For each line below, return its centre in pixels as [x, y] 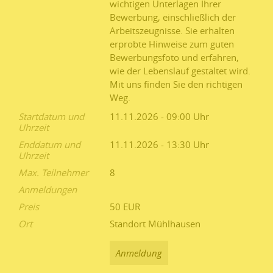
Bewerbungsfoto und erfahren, [174, 57]
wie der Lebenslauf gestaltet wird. [180, 70]
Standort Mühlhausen [155, 223]
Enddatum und [49, 144]
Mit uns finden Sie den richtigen [176, 84]
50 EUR [125, 206]
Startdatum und [51, 116]
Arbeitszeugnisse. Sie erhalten [172, 30]
